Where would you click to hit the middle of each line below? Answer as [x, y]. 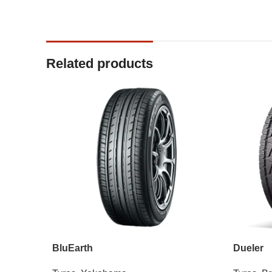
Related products [100, 64]
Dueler [248, 248]
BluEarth [73, 248]
